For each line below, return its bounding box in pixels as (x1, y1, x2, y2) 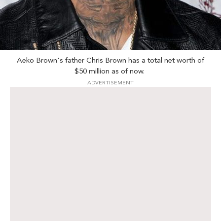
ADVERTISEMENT (87, 79, 134, 86)
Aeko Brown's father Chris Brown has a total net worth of (17, 56, 204, 65)
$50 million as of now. (74, 67, 147, 76)
